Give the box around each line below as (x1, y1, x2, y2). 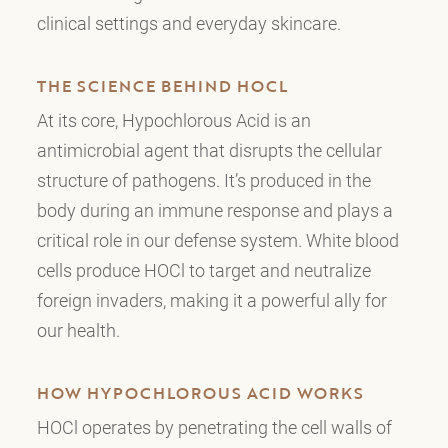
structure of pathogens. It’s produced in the (36, 167, 371, 192)
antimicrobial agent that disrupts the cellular (36, 137, 382, 162)
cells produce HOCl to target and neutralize (36, 257, 371, 282)
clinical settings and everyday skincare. (36, 11, 341, 36)
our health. (36, 317, 120, 342)
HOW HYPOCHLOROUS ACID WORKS (36, 380, 364, 405)
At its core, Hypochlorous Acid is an (36, 107, 311, 132)
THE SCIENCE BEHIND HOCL (36, 73, 288, 98)
